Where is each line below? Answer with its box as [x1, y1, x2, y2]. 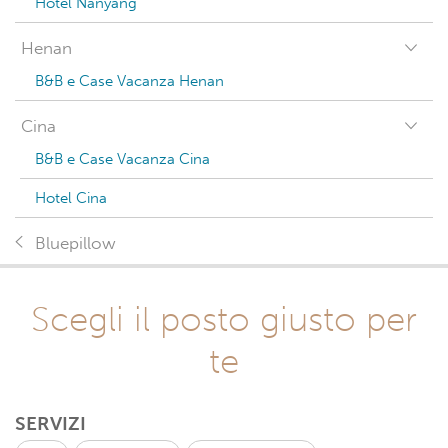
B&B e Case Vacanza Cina [35, 150, 210, 168]
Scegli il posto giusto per [31, 298, 417, 340]
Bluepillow [35, 233, 116, 254]
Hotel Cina [35, 189, 107, 207]
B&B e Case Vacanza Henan [35, 72, 224, 90]
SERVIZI [15, 412, 86, 435]
